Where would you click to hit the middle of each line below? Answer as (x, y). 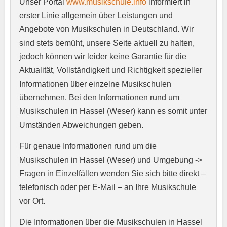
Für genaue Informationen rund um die (88, 146)
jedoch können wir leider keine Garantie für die (103, 56)
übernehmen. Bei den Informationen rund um (99, 97)
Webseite (63, 206)
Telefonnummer (75, 152)
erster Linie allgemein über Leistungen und (96, 15)
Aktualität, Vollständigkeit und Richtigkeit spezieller (111, 70)
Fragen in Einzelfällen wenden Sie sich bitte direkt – (112, 173)
